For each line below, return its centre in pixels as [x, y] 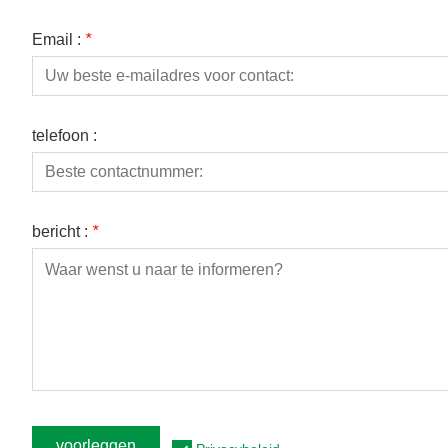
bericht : [62, 231]
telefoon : [64, 135]
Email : [58, 39]
